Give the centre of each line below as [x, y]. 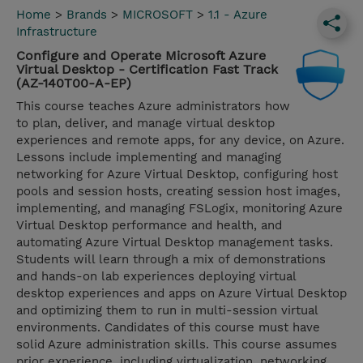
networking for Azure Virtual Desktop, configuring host [177, 175]
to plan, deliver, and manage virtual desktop [145, 124]
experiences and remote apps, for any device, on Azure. [180, 141]
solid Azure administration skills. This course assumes [177, 345]
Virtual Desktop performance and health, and [149, 226]
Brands [87, 15]
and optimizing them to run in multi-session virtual [167, 311]
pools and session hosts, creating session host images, [178, 192]
